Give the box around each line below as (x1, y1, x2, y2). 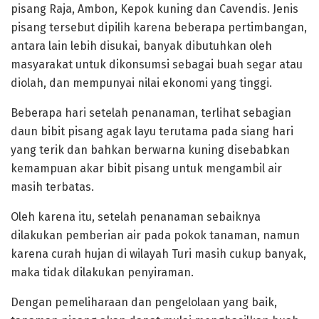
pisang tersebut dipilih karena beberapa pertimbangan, (11, 20, 307, 34)
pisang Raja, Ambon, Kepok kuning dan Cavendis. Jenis (11, 1, 298, 16)
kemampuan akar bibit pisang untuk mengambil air (11, 161, 282, 175)
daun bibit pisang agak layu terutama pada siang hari (11, 124, 293, 138)
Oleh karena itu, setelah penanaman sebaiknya (11, 209, 261, 224)
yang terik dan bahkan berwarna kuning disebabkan (11, 142, 290, 157)
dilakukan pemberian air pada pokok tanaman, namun (11, 228, 300, 242)
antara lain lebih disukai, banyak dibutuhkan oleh (11, 38, 272, 53)
